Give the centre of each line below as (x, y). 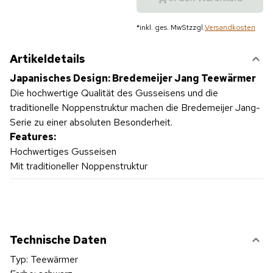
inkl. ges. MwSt (164, 27)
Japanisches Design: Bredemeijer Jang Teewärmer (133, 78)
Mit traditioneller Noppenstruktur (79, 166)
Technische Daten (58, 240)
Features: (33, 137)
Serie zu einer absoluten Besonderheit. (91, 122)
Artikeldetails (47, 59)
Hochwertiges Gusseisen (63, 151)
